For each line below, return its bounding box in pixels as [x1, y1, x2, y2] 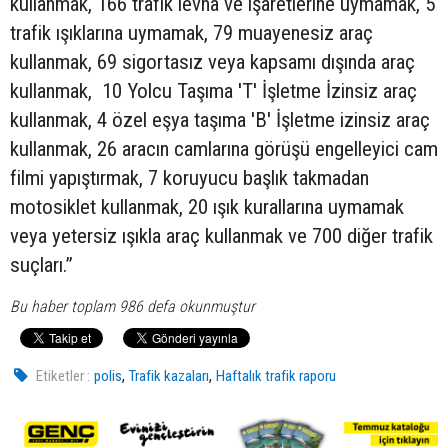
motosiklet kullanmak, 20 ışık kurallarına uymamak [10, 194, 404, 219]
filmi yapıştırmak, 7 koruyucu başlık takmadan [10, 165, 369, 190]
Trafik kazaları [129, 366, 210, 385]
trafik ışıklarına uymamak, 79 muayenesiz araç [10, 20, 373, 45]
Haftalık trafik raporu [216, 366, 337, 385]
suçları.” [10, 252, 73, 277]
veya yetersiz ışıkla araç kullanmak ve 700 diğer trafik [10, 223, 433, 248]
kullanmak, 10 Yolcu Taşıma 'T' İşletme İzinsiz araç [10, 78, 417, 103]
